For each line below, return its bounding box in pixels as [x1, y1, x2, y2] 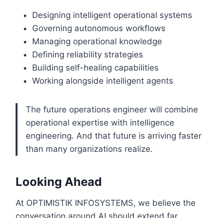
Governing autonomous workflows [32, 23, 165, 34]
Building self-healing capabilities [32, 63, 159, 73]
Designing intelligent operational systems [32, 10, 192, 20]
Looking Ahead [16, 175, 102, 189]
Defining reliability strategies [32, 50, 143, 60]
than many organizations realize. [26, 144, 153, 154]
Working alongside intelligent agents [32, 76, 173, 86]
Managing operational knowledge [32, 36, 162, 47]
